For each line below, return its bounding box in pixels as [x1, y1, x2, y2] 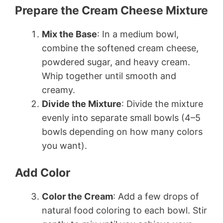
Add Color [15, 166, 70, 180]
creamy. [42, 85, 75, 96]
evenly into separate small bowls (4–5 [42, 112, 201, 123]
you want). [42, 140, 87, 151]
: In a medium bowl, [97, 29, 179, 40]
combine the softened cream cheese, [42, 43, 199, 54]
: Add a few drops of [113, 191, 199, 202]
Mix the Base [42, 29, 97, 40]
